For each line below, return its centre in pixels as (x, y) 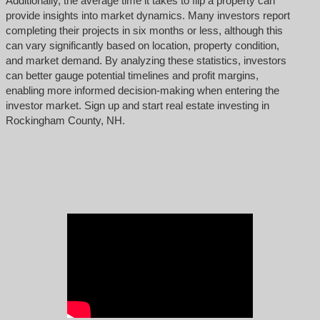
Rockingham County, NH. (65, 120)
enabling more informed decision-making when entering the (142, 90)
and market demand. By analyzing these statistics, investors (146, 60)
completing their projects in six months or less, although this (144, 30)
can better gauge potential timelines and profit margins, (132, 75)
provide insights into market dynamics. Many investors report (147, 15)
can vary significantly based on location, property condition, (142, 45)
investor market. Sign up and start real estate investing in (137, 105)
